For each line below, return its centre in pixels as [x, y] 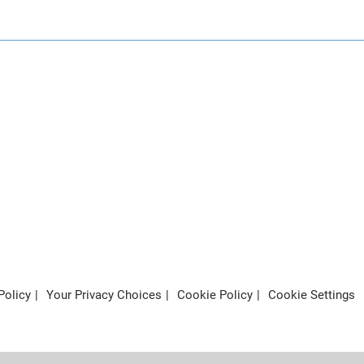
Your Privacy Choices [104, 295]
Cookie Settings [312, 295]
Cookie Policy [215, 295]
